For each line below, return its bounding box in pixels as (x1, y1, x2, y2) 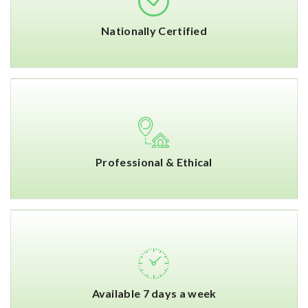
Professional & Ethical (96, 155, 212, 168)
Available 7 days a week (91, 286, 217, 300)
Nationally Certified (101, 23, 207, 37)
